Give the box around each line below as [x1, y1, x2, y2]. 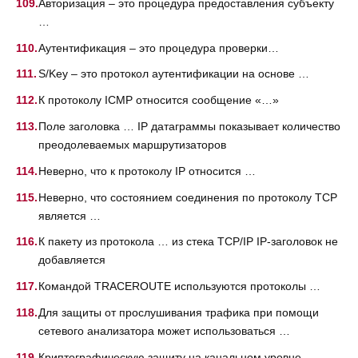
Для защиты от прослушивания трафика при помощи [38, 305, 319, 319]
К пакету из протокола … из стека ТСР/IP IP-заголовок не [38, 235, 338, 249]
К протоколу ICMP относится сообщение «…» [38, 93, 279, 107]
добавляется [38, 253, 105, 267]
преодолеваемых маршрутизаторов [38, 137, 226, 151]
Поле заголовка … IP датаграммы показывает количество [38, 119, 340, 133]
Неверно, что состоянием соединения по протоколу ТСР [38, 190, 337, 204]
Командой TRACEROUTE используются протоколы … [38, 280, 320, 293]
